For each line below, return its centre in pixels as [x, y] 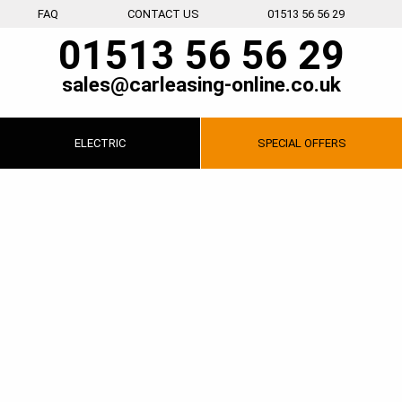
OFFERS [323, 143]
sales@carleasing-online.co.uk [201, 84]
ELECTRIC [100, 143]
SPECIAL [279, 143]
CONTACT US [163, 14]
